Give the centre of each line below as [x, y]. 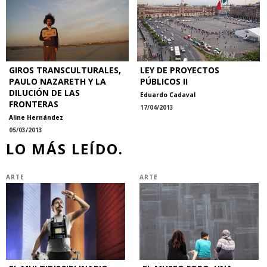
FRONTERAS [34, 104]
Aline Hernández [36, 118]
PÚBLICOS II [164, 82]
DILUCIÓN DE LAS [44, 93]
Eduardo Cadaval [168, 95]
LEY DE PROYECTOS [180, 70]
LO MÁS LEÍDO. [65, 149]
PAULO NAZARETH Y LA [58, 82]
